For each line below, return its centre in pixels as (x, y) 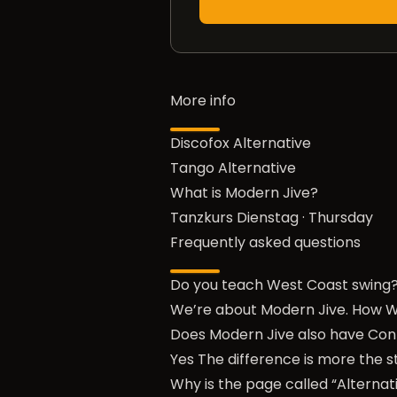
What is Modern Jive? (244, 193)
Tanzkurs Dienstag (234, 218)
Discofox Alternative (241, 143)
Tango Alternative (233, 168)
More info (203, 101)
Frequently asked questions (265, 242)
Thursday (341, 218)
